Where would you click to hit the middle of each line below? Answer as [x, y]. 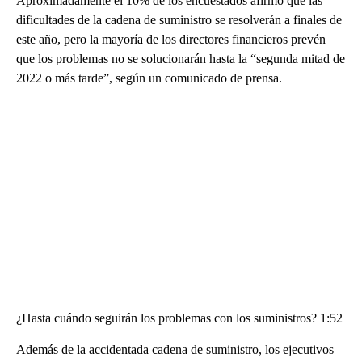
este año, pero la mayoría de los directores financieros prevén [171, 39]
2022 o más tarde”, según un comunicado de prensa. [149, 78]
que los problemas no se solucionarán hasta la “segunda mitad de [181, 58]
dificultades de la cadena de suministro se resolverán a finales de [179, 19]
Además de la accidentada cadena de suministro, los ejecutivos [175, 349]
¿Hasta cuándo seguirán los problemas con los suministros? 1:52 [179, 318]
